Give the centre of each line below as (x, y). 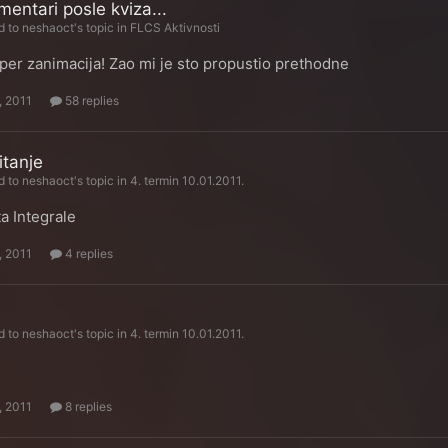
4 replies (88, 253)
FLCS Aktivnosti (175, 27)
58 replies (91, 100)
